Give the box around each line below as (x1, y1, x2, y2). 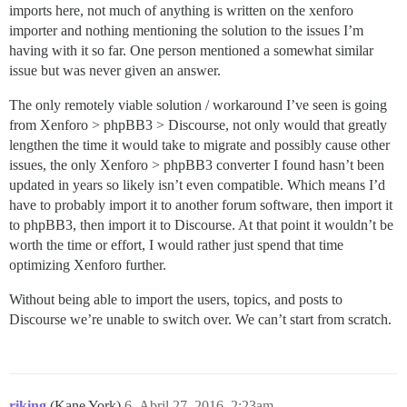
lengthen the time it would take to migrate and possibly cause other (9, 136, 390, 153)
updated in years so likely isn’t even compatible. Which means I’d (9, 176, 385, 193)
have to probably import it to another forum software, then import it (9, 196, 392, 213)
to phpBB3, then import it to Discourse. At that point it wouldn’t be (9, 216, 393, 233)
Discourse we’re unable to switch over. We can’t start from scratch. (9, 311, 392, 327)
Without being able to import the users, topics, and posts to (9, 291, 342, 307)
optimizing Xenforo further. (9, 256, 166, 273)
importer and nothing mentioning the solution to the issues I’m (9, 22, 363, 38)
